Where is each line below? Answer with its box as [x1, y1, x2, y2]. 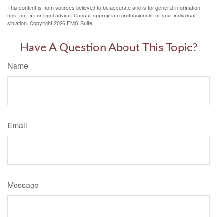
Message [7, 179, 39, 190]
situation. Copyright [7, 19, 54, 27]
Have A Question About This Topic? [19, 42, 198, 54]
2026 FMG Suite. [54, 19, 93, 27]
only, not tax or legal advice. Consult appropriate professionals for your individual [7, 11, 195, 19]
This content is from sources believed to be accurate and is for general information [7, 3, 200, 11]
